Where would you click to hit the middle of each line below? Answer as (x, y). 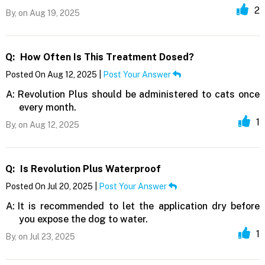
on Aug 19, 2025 (48, 13)
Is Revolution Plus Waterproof (89, 169)
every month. (47, 108)
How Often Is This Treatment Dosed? (106, 57)
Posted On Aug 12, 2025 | (54, 75)
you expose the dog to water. (83, 219)
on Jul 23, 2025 (46, 237)
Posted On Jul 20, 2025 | (52, 187)
